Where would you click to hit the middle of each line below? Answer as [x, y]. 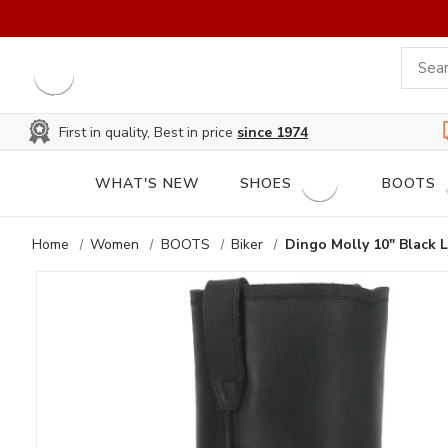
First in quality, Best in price [148, 132]
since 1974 [272, 132]
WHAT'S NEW [147, 184]
